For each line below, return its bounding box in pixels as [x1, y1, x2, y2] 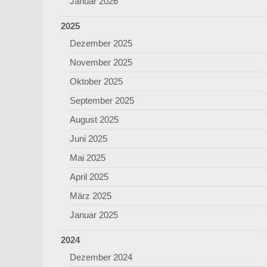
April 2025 [70, 172, 108, 182]
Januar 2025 [70, 210, 118, 220]
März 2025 [70, 191, 111, 201]
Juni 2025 [70, 133, 107, 144]
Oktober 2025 [70, 76, 123, 86]
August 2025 [70, 114, 119, 125]
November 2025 [70, 57, 132, 67]
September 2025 [70, 95, 134, 105]
